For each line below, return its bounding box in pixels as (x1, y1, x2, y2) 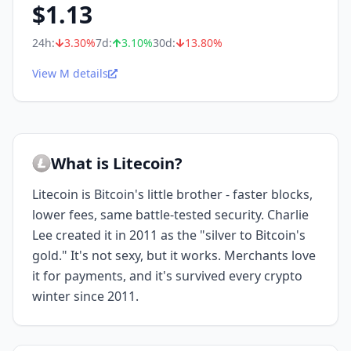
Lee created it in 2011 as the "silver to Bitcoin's (32, 226, 306, 244)
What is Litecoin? (51, 153, 183, 174)
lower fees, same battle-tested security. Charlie (32, 206, 309, 223)
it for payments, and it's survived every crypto (32, 267, 302, 284)
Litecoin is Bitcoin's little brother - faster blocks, (32, 186, 313, 203)
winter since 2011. (32, 288, 139, 305)
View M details (32, 66, 108, 81)
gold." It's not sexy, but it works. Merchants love (32, 247, 316, 264)
